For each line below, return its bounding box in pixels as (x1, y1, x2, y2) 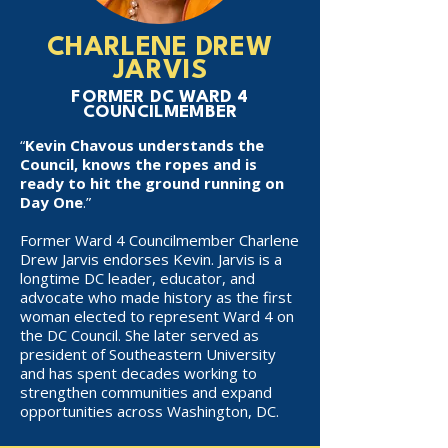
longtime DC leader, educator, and (20, 268, 255, 288)
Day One (20, 192, 83, 212)
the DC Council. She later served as (20, 325, 259, 345)
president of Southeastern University (20, 344, 276, 364)
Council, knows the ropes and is (20, 154, 257, 174)
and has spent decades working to (20, 363, 257, 383)
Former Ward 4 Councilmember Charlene (20, 230, 299, 250)
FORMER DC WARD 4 (71, 89, 249, 106)
